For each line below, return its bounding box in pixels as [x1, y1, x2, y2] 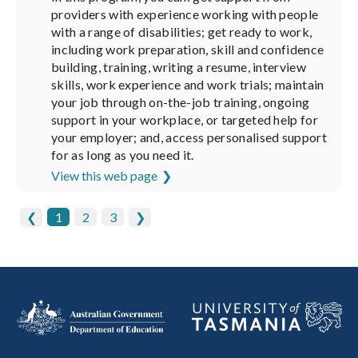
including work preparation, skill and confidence [51, 42, 324, 57]
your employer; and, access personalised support [51, 129, 328, 145]
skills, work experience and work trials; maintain [51, 77, 324, 92]
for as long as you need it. [51, 147, 194, 162]
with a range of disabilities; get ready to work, [51, 24, 312, 39]
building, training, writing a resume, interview [51, 59, 307, 74]
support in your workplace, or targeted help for [51, 112, 319, 127]
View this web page [51, 168, 157, 183]
